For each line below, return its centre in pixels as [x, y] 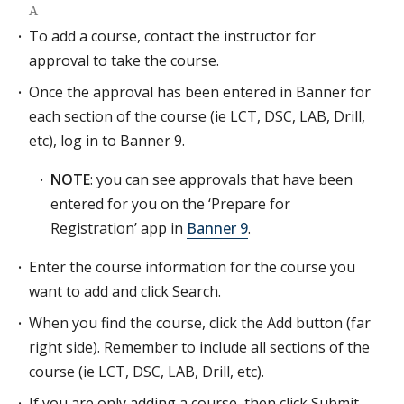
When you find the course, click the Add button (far [200, 323]
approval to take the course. [124, 60]
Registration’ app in [119, 228]
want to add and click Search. [125, 291]
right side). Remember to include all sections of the [199, 347]
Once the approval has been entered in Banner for [200, 92]
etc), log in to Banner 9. [107, 141]
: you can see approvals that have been [221, 179]
